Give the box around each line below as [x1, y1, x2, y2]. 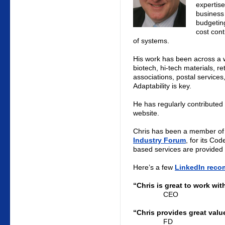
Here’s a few [133, 164, 175, 171]
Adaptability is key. [133, 82, 191, 90]
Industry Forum [133, 137, 186, 144]
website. [133, 109, 159, 117]
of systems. [133, 37, 169, 45]
